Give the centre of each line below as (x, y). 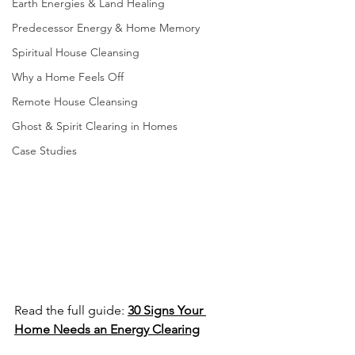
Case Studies (44, 151)
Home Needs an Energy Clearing (107, 329)
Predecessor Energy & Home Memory (106, 28)
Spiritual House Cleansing (76, 52)
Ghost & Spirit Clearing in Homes (95, 126)
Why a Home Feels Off (68, 77)
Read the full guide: (71, 310)
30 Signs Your (167, 310)
